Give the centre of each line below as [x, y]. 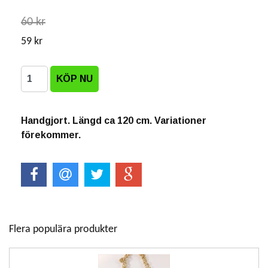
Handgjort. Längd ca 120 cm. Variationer [114, 120]
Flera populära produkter [63, 230]
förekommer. [51, 135]
